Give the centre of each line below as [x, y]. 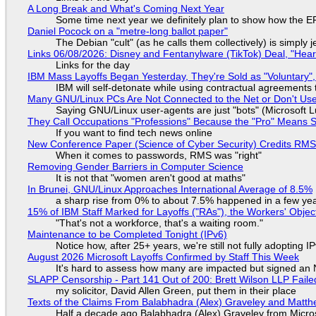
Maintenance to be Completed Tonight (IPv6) [127, 234]
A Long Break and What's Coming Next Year [126, 8]
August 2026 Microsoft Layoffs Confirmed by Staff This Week [163, 256]
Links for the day [92, 65]
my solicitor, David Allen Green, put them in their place [176, 290]
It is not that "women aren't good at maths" [150, 177]
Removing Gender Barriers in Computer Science [135, 166]
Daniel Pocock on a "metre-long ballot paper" [127, 31]
